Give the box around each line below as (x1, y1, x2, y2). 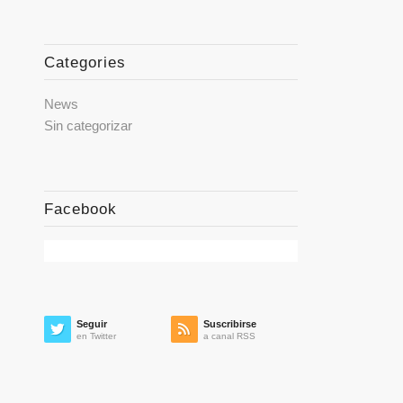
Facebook (43, 201, 117, 217)
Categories (43, 54, 126, 70)
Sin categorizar (43, 118, 132, 133)
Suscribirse (202, 318, 256, 329)
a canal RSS (202, 331, 255, 341)
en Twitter (76, 331, 116, 341)
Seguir (76, 318, 107, 329)
